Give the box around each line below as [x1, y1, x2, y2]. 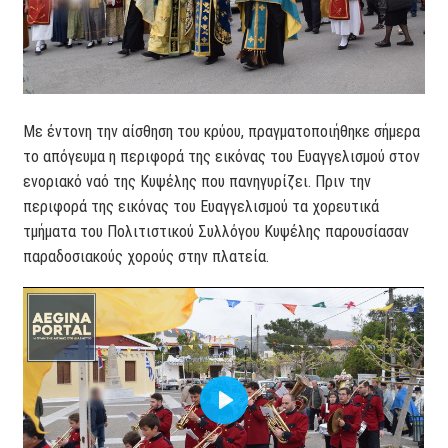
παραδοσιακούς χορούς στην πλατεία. [23, 247, 270, 267]
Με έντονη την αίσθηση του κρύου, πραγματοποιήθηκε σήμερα [23, 122, 421, 142]
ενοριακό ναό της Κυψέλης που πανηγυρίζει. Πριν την [23, 172, 372, 192]
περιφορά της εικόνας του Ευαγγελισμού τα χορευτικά [23, 197, 380, 217]
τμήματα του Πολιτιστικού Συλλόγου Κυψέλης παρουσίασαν [23, 222, 410, 242]
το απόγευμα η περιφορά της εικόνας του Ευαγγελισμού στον [23, 147, 421, 167]
